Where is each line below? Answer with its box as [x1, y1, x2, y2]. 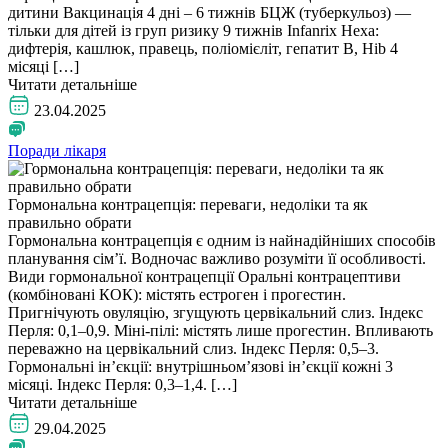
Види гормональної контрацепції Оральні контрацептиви [8, 267, 401, 285]
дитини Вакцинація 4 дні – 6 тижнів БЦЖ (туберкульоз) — [8, 3, 411, 21]
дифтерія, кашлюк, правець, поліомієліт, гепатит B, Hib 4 [8, 39, 398, 57]
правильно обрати [8, 213, 132, 231]
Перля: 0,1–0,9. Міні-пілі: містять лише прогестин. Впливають [8, 321, 433, 339]
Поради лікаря [8, 141, 106, 159]
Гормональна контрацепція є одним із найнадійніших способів [8, 231, 436, 249]
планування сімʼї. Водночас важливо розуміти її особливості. [8, 249, 426, 267]
